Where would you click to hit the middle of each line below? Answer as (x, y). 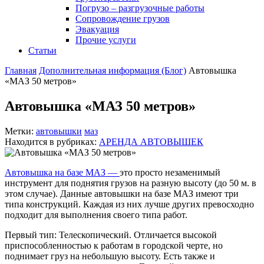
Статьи (42, 50)
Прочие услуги (106, 40)
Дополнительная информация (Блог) (113, 70)
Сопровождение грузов (123, 19)
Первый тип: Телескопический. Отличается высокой (111, 235)
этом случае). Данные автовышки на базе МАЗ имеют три (122, 193)
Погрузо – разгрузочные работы (140, 8)
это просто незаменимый (170, 172)
